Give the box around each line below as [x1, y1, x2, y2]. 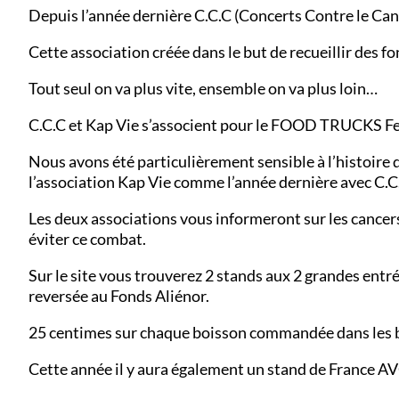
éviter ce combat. [28, 228, 146, 248]
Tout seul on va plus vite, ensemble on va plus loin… [28, 77, 378, 98]
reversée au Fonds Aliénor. [28, 285, 209, 305]
